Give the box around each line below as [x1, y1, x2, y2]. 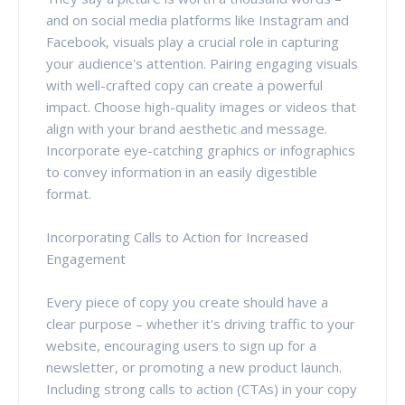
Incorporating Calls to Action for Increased [46, 227, 308, 246]
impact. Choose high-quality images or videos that [46, 97, 356, 116]
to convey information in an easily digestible [46, 162, 317, 181]
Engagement [46, 249, 126, 268]
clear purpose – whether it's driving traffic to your [46, 314, 355, 333]
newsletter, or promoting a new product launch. [46, 357, 342, 376]
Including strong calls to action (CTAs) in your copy [46, 379, 357, 398]
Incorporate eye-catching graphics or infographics [46, 140, 355, 159]
